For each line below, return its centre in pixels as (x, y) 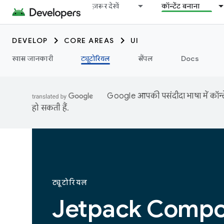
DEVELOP (30, 40)
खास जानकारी (32, 58)
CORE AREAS (89, 40)
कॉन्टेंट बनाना (180, 6)
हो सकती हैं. (50, 108)
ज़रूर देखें (106, 6)
